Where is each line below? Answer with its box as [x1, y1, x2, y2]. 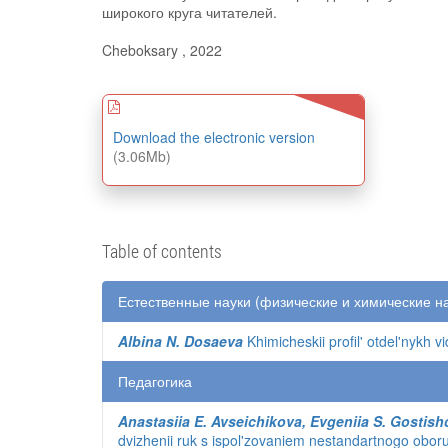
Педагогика [118, 371, 192, 391]
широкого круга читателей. [102, 2, 277, 22]
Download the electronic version [113, 127, 315, 147]
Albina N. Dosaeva [118, 331, 243, 351]
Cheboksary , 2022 [102, 40, 222, 60]
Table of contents [102, 239, 222, 263]
